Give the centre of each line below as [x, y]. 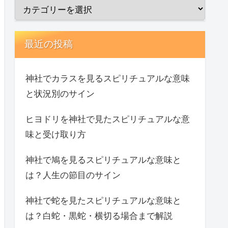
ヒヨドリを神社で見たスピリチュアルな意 [108, 119]
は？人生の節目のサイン [73, 175]
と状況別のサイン [60, 94]
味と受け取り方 [56, 134]
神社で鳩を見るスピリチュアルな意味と [103, 160]
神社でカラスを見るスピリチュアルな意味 [108, 78]
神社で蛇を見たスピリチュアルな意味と [103, 201]
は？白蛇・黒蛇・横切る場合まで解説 [99, 216]
